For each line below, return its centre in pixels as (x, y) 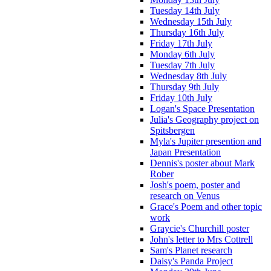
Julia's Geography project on (204, 119)
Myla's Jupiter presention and (206, 141)
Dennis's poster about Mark (202, 163)
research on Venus (185, 195)
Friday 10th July (181, 97)
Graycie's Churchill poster (200, 228)
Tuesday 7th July (182, 65)
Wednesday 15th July (191, 21)
